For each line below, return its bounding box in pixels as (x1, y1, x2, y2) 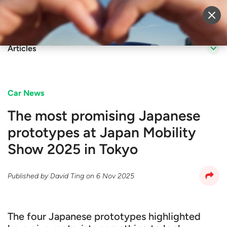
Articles (8, 44, 36, 53)
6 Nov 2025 (96, 171, 134, 180)
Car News (8, 88, 44, 98)
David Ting (50, 171, 84, 180)
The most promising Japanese (8, 107, 200, 124)
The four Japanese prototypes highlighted (8, 210, 201, 222)
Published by (8, 171, 50, 180)
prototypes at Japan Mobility (8, 124, 196, 141)
